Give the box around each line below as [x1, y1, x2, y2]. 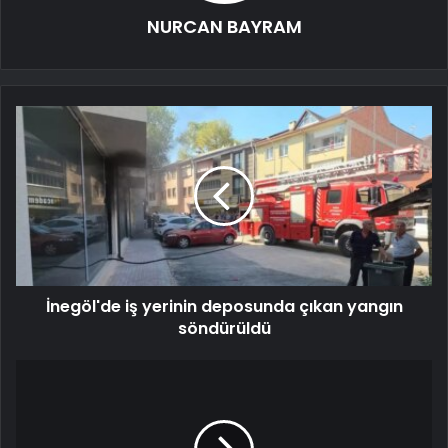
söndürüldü [177, 317, 271, 341]
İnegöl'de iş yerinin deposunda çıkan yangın [45, 295, 403, 319]
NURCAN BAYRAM [146, 14, 302, 40]
